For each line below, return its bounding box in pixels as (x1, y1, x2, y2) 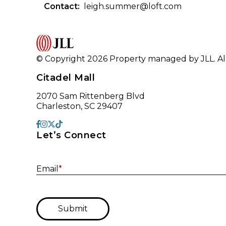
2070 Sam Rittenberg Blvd (36, 91, 145, 101)
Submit (58, 203, 88, 213)
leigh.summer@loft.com (84, 2, 182, 11)
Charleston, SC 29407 (36, 101, 123, 111)
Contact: (44, 2, 80, 11)
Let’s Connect (36, 129, 106, 141)
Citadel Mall (36, 72, 95, 83)
